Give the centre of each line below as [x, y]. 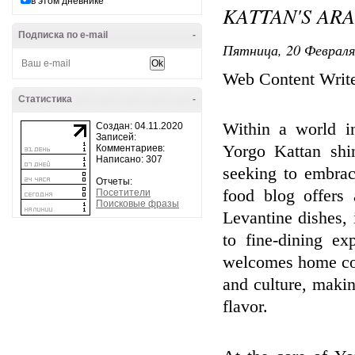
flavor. [245, 307]
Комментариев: [130, 148]
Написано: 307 [129, 159]
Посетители [123, 193]
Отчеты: [114, 181]
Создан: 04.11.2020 [139, 126]
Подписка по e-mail [63, 35]
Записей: [116, 137]
